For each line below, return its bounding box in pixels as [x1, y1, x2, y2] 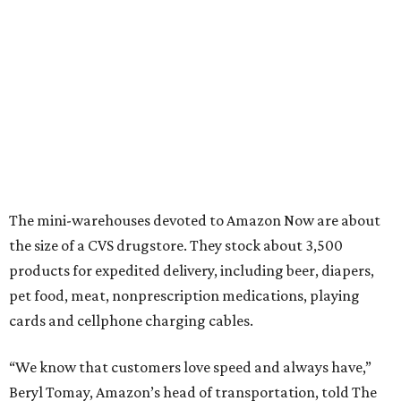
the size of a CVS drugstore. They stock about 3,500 [9, 236, 343, 254]
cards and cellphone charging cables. [9, 311, 253, 329]
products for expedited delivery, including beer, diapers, [9, 261, 374, 279]
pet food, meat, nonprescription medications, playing [9, 286, 360, 304]
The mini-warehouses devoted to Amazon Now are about [9, 211, 380, 229]
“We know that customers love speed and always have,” [9, 358, 371, 376]
